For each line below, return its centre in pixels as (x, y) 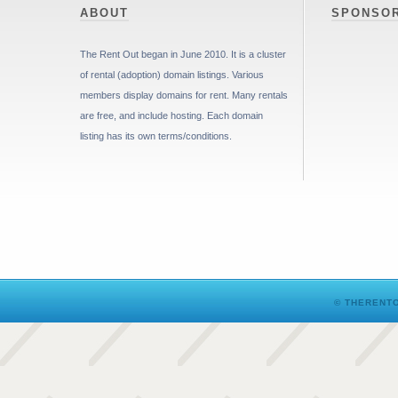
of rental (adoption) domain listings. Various (172, 74)
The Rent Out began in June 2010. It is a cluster (183, 54)
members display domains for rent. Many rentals (184, 95)
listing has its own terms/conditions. (156, 135)
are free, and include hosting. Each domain (171, 115)
